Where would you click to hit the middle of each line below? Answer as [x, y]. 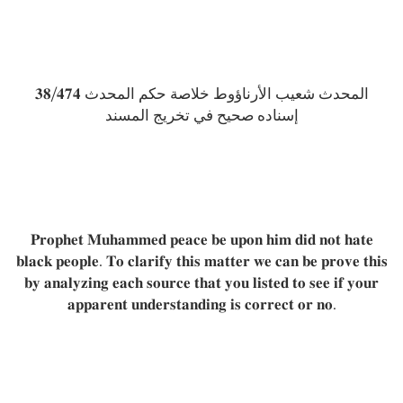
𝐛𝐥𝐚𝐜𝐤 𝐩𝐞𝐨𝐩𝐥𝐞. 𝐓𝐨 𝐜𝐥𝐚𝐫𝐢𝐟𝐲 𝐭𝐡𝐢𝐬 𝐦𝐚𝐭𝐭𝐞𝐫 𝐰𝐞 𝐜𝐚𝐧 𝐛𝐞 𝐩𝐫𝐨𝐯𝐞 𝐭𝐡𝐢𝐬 [201, 261]
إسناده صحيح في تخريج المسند [201, 115]
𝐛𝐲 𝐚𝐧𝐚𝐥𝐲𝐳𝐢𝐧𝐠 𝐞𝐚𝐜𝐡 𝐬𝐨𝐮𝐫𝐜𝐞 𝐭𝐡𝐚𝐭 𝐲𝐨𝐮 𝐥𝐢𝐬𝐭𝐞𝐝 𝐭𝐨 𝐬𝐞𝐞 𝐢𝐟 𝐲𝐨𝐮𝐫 [201, 282]
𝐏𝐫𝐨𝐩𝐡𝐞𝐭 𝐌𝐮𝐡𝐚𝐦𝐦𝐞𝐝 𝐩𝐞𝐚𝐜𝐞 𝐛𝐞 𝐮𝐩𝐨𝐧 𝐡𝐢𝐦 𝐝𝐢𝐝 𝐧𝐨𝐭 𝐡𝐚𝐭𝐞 [201, 239]
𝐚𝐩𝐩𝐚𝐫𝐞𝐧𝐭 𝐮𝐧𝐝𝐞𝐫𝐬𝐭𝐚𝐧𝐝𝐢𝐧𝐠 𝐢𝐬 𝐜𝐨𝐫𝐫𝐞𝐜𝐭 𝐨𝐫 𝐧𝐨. [201, 304]
